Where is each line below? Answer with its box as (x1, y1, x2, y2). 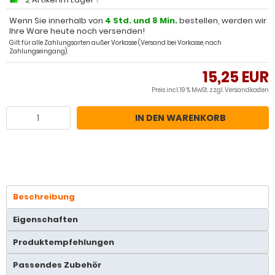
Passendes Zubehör (13, 259, 101, 271)
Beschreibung (13, 191, 75, 203)
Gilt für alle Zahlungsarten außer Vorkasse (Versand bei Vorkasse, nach (9, 38, 222, 47)
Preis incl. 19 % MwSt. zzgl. (152, 85, 225, 95)
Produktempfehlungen (13, 236, 114, 248)
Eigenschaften (13, 214, 78, 225)
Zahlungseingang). (9, 47, 68, 56)
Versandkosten (225, 85, 269, 95)
